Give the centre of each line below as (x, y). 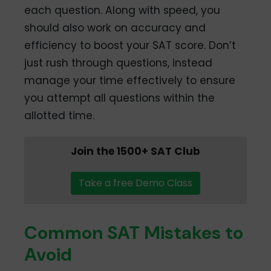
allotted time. (60, 116)
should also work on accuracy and (115, 28)
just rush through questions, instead (119, 63)
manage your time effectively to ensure (130, 81)
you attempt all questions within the (120, 98)
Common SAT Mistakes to (134, 233)
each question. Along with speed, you (122, 11)
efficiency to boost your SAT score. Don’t (130, 46)
